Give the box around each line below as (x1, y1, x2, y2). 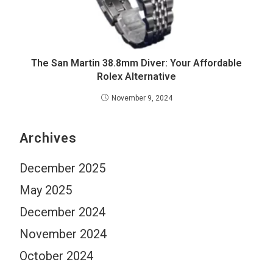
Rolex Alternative (97, 70, 176, 82)
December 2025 (19, 160, 106, 175)
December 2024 (19, 204, 106, 219)
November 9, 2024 (111, 93, 172, 102)
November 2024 (19, 226, 107, 241)
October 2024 (19, 248, 94, 263)
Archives (19, 130, 77, 146)
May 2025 (19, 182, 73, 197)
